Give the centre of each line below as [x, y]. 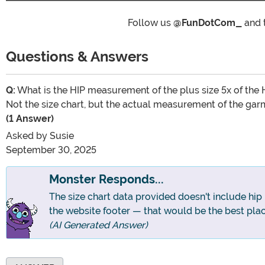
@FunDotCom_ [207, 22]
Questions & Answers [79, 56]
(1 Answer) [30, 118]
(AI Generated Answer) [98, 225]
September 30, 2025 [51, 150]
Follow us [150, 22]
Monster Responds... [106, 179]
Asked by [28, 135]
